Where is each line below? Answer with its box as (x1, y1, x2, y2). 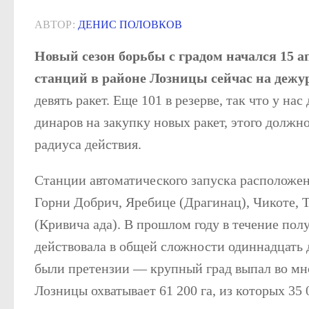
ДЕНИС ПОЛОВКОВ (78, 19, 182, 31)
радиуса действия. (34, 137, 141, 152)
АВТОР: (34, 19, 78, 31)
